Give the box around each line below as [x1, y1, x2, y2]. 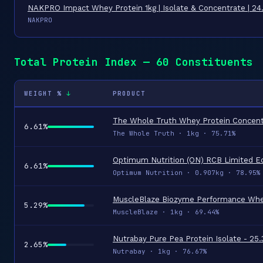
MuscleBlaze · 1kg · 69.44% [113, 208, 220, 216]
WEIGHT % [24, 89, 62, 97]
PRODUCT [113, 89, 146, 97]
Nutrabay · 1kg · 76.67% [113, 247, 207, 255]
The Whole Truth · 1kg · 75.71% [113, 129, 236, 137]
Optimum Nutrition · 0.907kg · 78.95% [113, 168, 261, 177]
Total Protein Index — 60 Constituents [14, 55, 253, 69]
